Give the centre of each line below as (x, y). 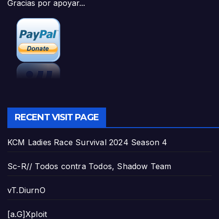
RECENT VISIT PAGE (57, 118)
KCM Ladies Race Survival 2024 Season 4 (88, 142)
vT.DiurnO (26, 190)
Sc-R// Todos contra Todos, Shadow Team (89, 166)
